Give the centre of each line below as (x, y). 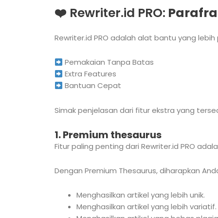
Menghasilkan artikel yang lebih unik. (141, 195)
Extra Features (90, 74)
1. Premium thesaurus (108, 135)
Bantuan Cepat (92, 86)
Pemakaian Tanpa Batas (109, 62)
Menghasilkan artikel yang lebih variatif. (146, 207)
